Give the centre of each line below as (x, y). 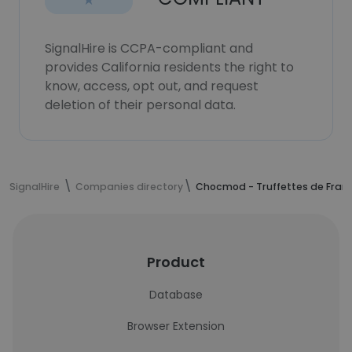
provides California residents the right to (169, 67)
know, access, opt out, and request (152, 86)
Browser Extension (176, 326)
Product (176, 262)
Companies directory (129, 187)
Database (176, 295)
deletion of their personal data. (140, 105)
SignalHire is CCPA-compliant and (149, 48)
